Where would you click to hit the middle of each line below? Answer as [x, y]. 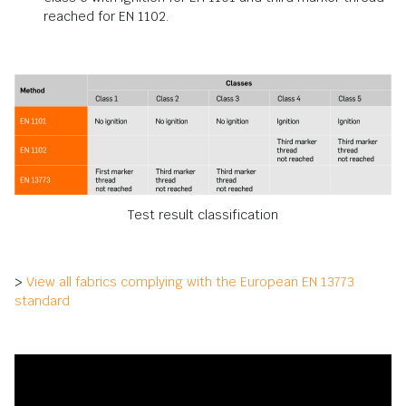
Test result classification [203, 215]
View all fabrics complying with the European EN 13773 [190, 282]
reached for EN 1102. [106, 16]
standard [42, 301]
